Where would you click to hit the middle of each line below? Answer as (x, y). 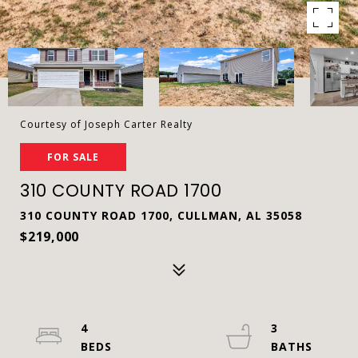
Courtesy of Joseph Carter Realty (106, 124)
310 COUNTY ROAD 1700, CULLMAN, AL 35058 (161, 215)
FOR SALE (73, 157)
